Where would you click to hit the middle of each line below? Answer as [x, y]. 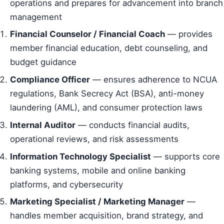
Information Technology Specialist [80, 156]
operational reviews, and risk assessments [94, 139]
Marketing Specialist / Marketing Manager [97, 202]
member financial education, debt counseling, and [109, 48]
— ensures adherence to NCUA [153, 80]
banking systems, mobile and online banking [98, 170]
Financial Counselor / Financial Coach [87, 34]
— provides [189, 34]
